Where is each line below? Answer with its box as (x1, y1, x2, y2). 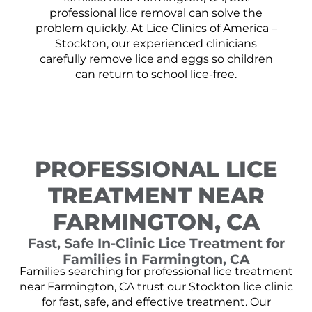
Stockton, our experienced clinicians (55, 36, 257, 50)
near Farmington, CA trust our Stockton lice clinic (19, 280, 293, 294)
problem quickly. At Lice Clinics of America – (35, 21, 277, 35)
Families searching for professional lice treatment (19, 265, 293, 279)
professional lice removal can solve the (49, 6, 263, 19)
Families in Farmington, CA (62, 251, 250, 268)
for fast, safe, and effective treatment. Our (41, 295, 271, 309)
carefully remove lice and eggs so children (39, 52, 273, 65)
